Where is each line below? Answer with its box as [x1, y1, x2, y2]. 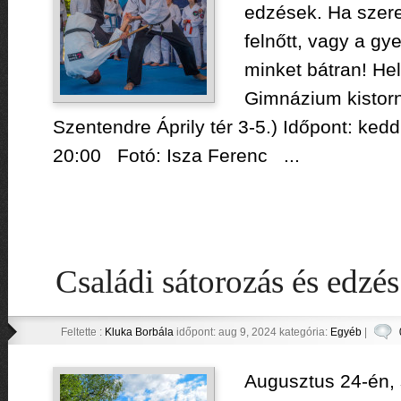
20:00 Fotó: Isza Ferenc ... [52, 145, 300, 166]
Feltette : [60, 326, 105, 338]
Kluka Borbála [104, 326, 174, 338]
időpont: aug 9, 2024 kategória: [173, 326, 330, 338]
